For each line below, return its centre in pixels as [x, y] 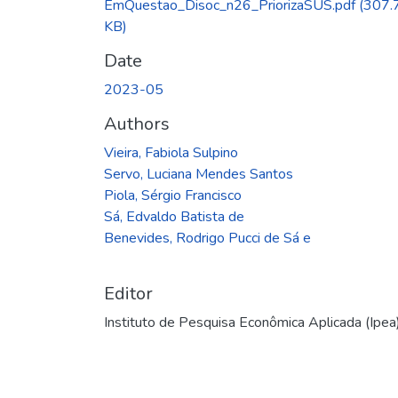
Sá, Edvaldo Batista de [174, 216]
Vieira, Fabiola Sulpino [171, 152]
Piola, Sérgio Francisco [173, 195]
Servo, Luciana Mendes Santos [199, 174]
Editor [128, 293]
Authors [137, 123]
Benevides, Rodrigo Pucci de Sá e [207, 238]
